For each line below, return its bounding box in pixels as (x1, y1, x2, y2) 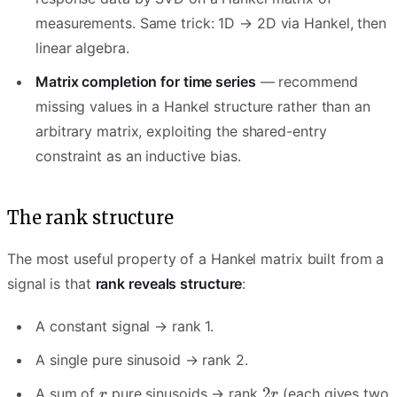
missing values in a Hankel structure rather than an (35, 97, 370, 116)
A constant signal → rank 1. (35, 317, 214, 336)
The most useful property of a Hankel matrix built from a (7, 250, 385, 269)
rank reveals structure (95, 275, 243, 293)
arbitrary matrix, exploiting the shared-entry (35, 122, 327, 141)
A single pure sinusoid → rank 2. (35, 351, 248, 370)
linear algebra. (35, 39, 129, 58)
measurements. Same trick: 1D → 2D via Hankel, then (35, 14, 386, 33)
